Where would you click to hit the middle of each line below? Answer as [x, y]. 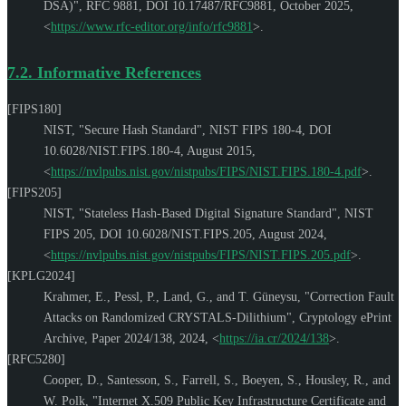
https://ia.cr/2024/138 [274, 338]
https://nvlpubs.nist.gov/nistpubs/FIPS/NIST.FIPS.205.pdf [201, 255]
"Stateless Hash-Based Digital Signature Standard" [208, 213]
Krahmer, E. [75, 296]
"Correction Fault [349, 296]
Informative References [119, 72]
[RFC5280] [36, 359]
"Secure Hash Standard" [140, 130]
